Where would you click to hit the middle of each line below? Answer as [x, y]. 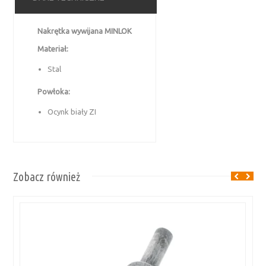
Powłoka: [54, 91]
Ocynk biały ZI [72, 111]
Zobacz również [47, 176]
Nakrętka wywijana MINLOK [85, 31]
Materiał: [53, 48]
